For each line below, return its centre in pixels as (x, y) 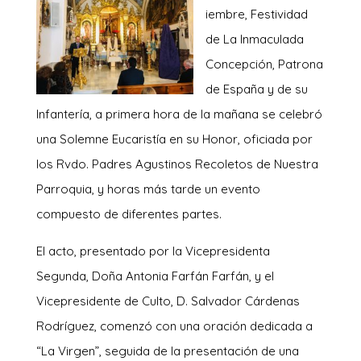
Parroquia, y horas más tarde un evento (148, 189)
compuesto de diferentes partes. (129, 214)
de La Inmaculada (254, 39)
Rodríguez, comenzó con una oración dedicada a (174, 326)
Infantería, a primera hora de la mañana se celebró (179, 114)
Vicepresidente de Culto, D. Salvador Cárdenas (168, 301)
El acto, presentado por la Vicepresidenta (153, 251)
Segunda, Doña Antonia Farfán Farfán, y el (155, 276)
